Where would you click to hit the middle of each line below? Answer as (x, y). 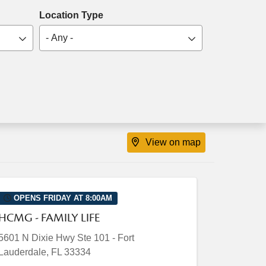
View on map (173, 142)
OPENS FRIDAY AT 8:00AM (61, 198)
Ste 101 (94, 238)
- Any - (60, 38)
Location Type (72, 15)
